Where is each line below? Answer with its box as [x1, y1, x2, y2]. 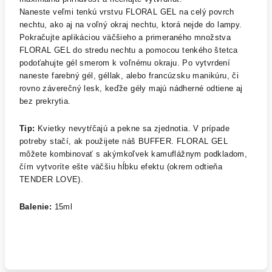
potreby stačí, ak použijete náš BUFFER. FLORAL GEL [19, 136, 228, 146]
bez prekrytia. [19, 96, 71, 106]
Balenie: [19, 202, 52, 211]
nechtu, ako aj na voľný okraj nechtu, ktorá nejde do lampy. [19, 19, 242, 29]
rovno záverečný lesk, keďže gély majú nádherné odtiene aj [19, 83, 243, 93]
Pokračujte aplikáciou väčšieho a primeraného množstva [19, 32, 231, 42]
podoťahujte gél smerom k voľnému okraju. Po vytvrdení [19, 58, 231, 67]
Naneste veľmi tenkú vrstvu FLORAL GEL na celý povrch [19, 7, 234, 16]
